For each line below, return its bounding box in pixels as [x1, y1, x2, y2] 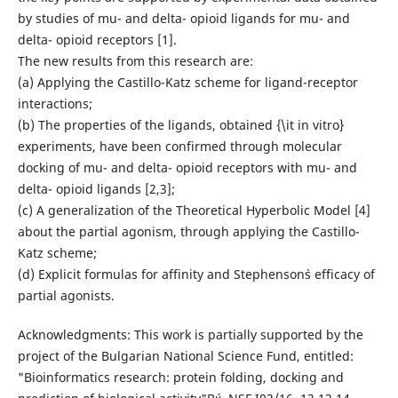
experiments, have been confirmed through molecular [17, 137, 342, 155]
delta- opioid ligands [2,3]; [17, 179, 175, 197]
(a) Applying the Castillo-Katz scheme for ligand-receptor [17, 73, 358, 91]
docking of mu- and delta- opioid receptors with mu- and [17, 158, 357, 176]
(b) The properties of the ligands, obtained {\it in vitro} [17, 115, 344, 133]
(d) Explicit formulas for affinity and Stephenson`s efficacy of [17, 265, 375, 283]
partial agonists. [17, 286, 115, 304]
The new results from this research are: [17, 52, 253, 69]
